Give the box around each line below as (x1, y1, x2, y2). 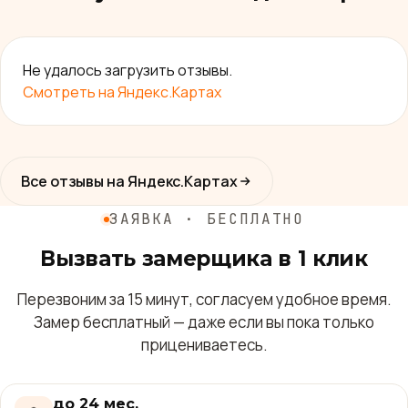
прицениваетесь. (140, 334, 268, 356)
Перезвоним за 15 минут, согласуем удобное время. (16, 289, 392, 311)
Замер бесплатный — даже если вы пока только (34, 311, 374, 333)
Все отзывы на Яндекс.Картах (21, 171, 238, 192)
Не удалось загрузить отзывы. (23, 60, 232, 81)
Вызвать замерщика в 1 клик (40, 246, 368, 272)
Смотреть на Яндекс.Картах (23, 82, 221, 103)
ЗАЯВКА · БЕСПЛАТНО (108, 209, 305, 229)
